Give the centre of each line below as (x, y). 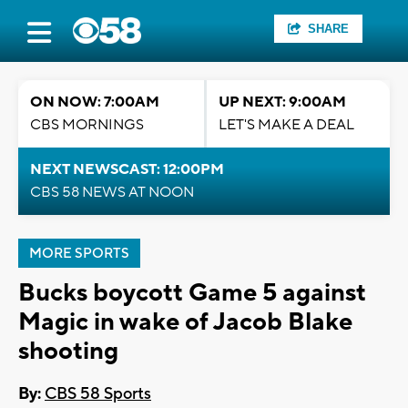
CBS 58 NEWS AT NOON (112, 192)
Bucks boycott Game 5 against (192, 293)
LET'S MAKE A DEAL (286, 125)
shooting (68, 351)
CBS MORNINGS (87, 125)
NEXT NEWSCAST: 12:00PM (127, 169)
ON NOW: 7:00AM (95, 102)
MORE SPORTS (79, 254)
